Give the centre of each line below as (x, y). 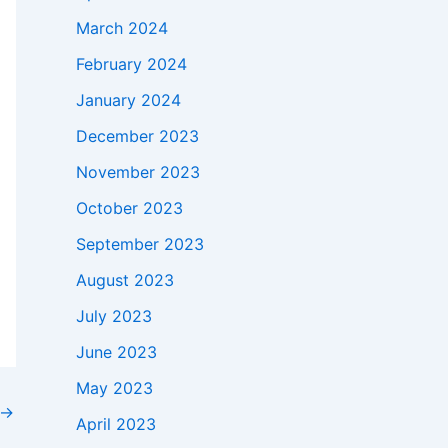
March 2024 (122, 28)
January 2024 (128, 100)
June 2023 (116, 352)
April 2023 (116, 424)
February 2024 (131, 64)
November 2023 (138, 172)
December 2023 (137, 136)
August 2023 (125, 280)
